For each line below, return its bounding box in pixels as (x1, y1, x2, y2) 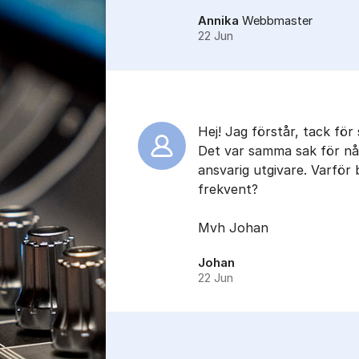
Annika (198, 14, 239, 28)
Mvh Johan (198, 220, 268, 236)
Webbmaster (242, 14, 313, 28)
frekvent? (198, 181, 258, 197)
